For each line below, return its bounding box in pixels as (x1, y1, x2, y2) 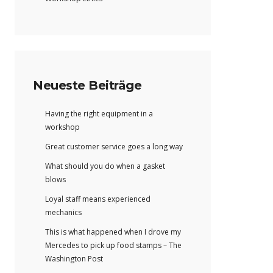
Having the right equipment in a (45, 108, 153, 119)
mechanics (45, 207, 82, 218)
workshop (45, 122, 80, 133)
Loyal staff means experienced (45, 194, 151, 205)
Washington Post (45, 253, 103, 264)
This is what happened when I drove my (45, 227, 181, 238)
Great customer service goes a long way (45, 141, 183, 152)
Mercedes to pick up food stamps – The (45, 240, 182, 251)
